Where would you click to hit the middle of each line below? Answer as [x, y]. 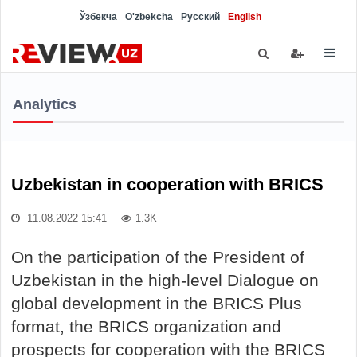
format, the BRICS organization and [146, 326]
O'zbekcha [149, 17]
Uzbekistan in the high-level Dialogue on [165, 280]
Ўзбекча [98, 17]
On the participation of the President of [158, 257]
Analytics [45, 104]
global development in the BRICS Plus [157, 303]
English [245, 17]
